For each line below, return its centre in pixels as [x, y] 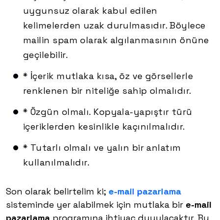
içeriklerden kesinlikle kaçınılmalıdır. [104, 127]
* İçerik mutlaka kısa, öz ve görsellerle [108, 76]
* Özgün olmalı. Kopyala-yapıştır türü [108, 112]
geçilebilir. [46, 55]
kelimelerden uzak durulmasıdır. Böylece [114, 26]
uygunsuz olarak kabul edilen [90, 11]
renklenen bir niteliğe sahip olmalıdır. [107, 91]
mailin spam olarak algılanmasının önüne [116, 40]
